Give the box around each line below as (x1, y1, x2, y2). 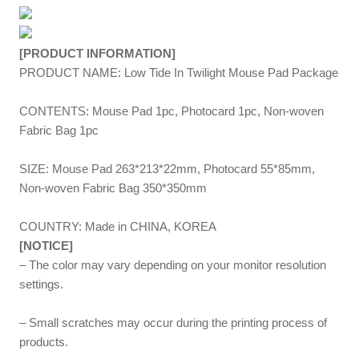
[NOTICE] (19, 238, 74, 252)
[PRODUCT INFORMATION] (19, 46, 176, 60)
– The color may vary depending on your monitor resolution (19, 257, 327, 272)
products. (19, 334, 69, 349)
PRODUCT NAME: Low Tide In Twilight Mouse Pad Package (19, 65, 339, 79)
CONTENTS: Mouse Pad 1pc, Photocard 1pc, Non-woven (19, 103, 325, 118)
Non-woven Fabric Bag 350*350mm (19, 180, 208, 195)
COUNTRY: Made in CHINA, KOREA (19, 219, 217, 233)
